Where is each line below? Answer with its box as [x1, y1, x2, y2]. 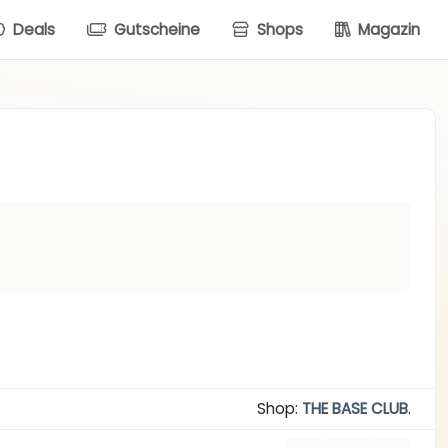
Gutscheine [110, 18, 200, 40]
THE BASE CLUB [301, 398, 408, 420]
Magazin [354, 18, 420, 40]
